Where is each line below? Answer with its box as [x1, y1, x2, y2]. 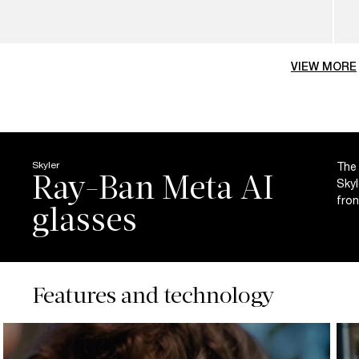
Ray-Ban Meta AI [32, 168, 275, 207]
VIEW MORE [291, 60, 357, 74]
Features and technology [32, 281, 275, 309]
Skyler [32, 158, 59, 171]
